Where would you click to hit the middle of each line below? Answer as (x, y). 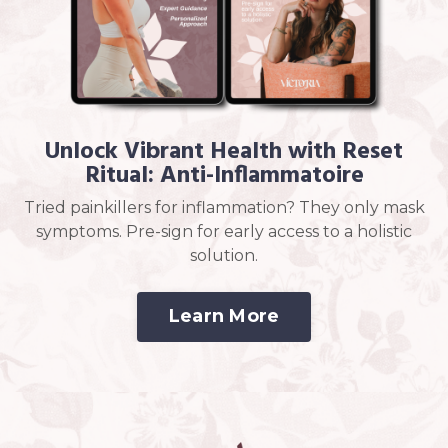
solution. (224, 255)
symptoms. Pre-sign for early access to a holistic (224, 231)
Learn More (224, 316)
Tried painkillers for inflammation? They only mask (224, 207)
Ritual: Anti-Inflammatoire (224, 175)
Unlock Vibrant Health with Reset (224, 151)
